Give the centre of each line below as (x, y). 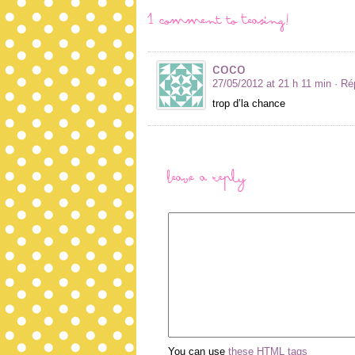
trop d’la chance (249, 103)
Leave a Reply (207, 181)
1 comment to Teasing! (219, 24)
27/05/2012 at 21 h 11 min (272, 83)
